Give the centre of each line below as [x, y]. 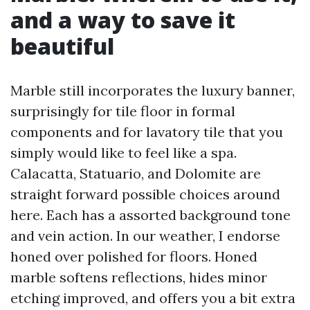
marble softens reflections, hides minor [139, 277]
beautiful [62, 46]
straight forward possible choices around [145, 194]
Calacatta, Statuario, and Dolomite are [136, 173]
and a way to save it [123, 20]
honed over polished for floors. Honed [134, 256]
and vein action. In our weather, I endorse [145, 236]
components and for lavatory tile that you [147, 132]
